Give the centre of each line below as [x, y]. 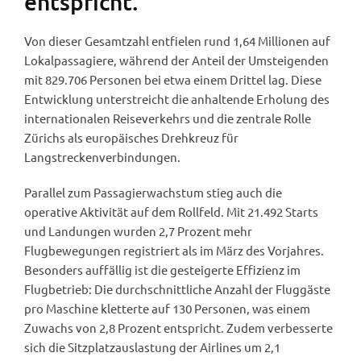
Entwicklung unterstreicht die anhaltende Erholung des [177, 98]
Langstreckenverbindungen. [102, 156]
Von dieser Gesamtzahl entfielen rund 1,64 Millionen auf [177, 40]
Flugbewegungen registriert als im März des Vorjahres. [174, 250]
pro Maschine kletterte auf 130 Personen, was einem [167, 308]
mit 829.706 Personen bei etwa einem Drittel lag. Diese [173, 79]
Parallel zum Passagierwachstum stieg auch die [153, 192]
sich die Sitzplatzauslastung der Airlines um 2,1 [152, 346]
